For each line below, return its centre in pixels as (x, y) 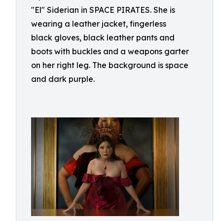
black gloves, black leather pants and (103, 37)
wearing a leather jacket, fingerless (99, 24)
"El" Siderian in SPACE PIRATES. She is (103, 10)
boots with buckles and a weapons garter (110, 51)
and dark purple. (63, 79)
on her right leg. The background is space (110, 65)
